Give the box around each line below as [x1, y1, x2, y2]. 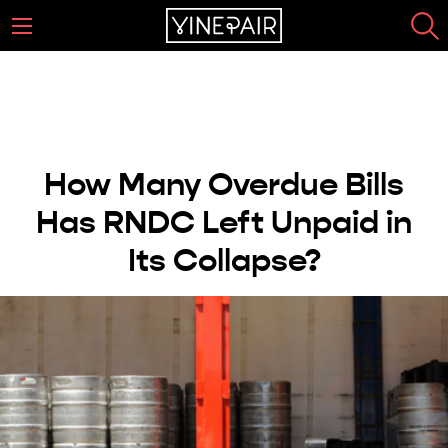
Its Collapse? [127, 241, 321, 280]
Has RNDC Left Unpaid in [36, 203, 412, 242]
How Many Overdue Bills [44, 165, 404, 204]
